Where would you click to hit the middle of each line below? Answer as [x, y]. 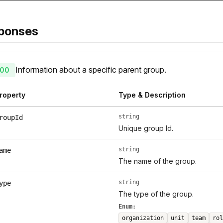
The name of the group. [157, 161]
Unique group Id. [146, 128]
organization [143, 218]
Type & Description [152, 95]
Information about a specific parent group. [91, 70]
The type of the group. [156, 194]
